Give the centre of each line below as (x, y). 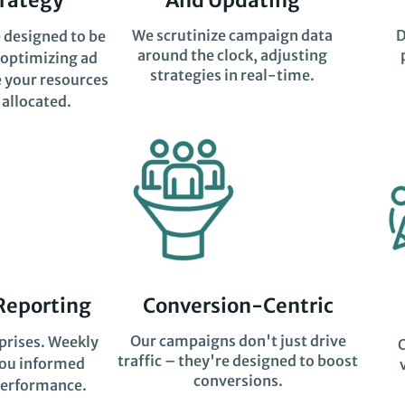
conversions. (238, 381)
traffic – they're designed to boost (238, 361)
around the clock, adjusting (233, 55)
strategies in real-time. (233, 75)
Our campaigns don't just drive (238, 341)
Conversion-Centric (238, 306)
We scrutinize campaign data (233, 35)
